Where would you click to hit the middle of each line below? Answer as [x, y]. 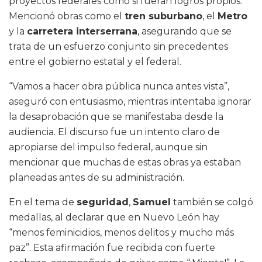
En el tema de [43, 202]
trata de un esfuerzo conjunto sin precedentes [118, 47]
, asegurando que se [185, 32]
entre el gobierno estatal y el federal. [95, 62]
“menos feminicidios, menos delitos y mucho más [121, 233]
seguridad [103, 202]
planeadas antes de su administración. [96, 178]
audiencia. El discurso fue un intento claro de [114, 132]
